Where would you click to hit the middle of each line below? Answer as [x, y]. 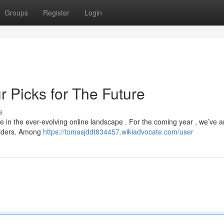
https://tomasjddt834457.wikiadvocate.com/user [118, 131]
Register [56, 12]
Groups [16, 12]
